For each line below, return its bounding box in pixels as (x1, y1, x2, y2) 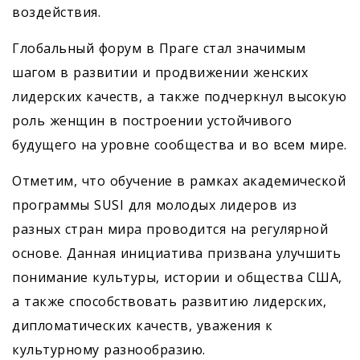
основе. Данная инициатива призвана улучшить (12, 244, 342, 263)
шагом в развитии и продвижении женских (12, 63, 308, 82)
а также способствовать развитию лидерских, (12, 292, 326, 311)
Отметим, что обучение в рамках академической (12, 172, 346, 190)
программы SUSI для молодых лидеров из (12, 196, 297, 215)
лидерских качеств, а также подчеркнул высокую (12, 88, 347, 106)
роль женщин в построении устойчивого (12, 112, 292, 130)
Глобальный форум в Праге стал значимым (12, 39, 305, 58)
